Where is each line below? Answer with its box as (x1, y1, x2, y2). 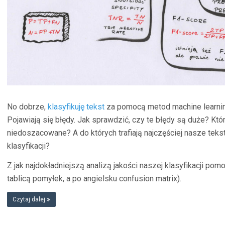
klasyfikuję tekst (48, 102, 104, 112)
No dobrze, (7, 102, 48, 112)
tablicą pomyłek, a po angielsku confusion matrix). (7, 174, 181, 184)
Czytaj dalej (13, 196, 47, 203)
